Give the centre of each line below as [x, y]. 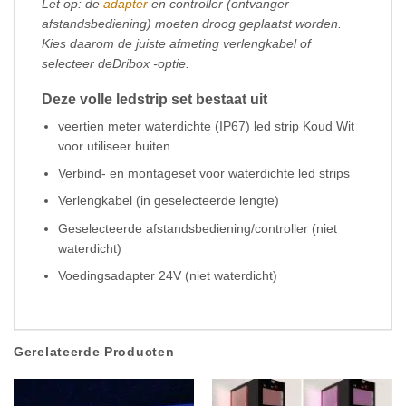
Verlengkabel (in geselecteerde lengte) [169, 201]
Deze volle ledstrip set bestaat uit [155, 99]
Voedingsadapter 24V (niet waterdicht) [168, 276]
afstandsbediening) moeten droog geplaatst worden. [192, 24]
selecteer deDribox [97, 64]
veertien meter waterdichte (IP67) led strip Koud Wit [207, 126]
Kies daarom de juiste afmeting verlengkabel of [176, 44]
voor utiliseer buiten [115, 145]
